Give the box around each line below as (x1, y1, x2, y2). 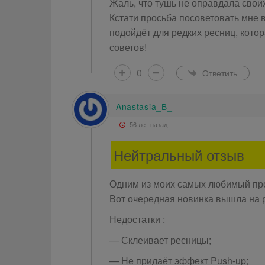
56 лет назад (127, 119, 167, 129)
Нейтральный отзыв (113, 144, 244, 165)
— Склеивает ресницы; (109, 233, 211, 247)
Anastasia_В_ (115, 100, 173, 112)
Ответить (202, 66, 237, 79)
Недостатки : (109, 212, 165, 226)
